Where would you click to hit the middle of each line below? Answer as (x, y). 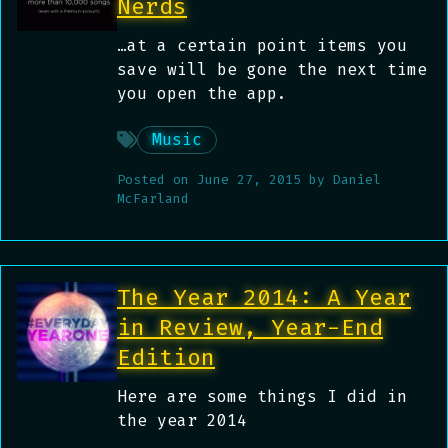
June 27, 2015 (249, 180)
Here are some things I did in (262, 397)
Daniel (357, 180)
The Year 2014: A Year (264, 297)
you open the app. (202, 94)
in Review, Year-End (250, 327)
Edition (166, 357)
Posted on (157, 180)
